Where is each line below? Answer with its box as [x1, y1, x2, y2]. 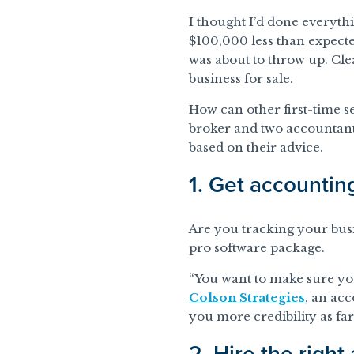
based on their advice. [189, 140, 323, 156]
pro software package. [189, 240, 325, 256]
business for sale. [189, 71, 293, 87]
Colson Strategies [189, 290, 305, 306]
